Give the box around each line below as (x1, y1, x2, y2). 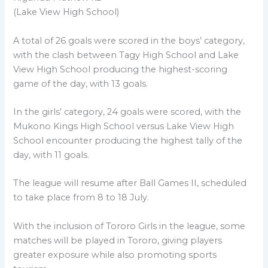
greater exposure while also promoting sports (13, 249, 217, 260)
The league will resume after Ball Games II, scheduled (13, 178, 247, 189)
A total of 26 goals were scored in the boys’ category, (13, 35, 245, 46)
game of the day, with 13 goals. (13, 78, 148, 89)
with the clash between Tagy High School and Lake (13, 49, 239, 60)
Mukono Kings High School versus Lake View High (13, 121, 234, 132)
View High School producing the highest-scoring (13, 63, 228, 75)
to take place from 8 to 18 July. (13, 192, 150, 203)
